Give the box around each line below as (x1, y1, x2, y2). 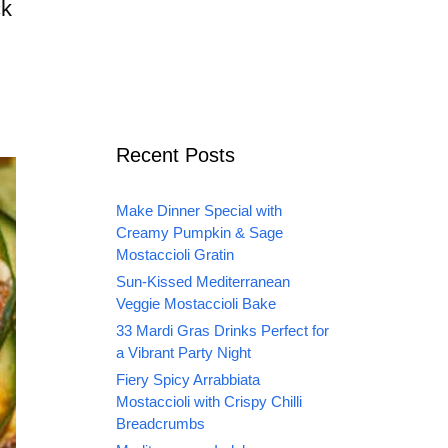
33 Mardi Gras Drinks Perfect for (116, 322, 329, 340)
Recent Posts (116, 144, 235, 167)
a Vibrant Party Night (116, 344, 251, 362)
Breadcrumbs (116, 415, 205, 433)
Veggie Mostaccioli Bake (116, 295, 276, 313)
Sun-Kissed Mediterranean (116, 273, 290, 291)
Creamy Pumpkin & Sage (116, 224, 283, 242)
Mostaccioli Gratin (116, 246, 234, 264)
